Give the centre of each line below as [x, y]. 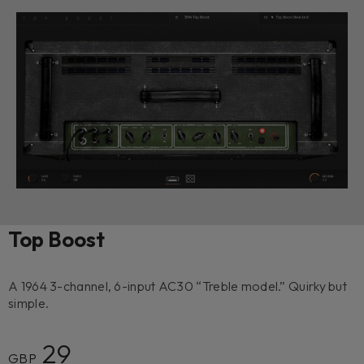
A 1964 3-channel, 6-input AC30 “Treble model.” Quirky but [178, 286]
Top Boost [56, 240]
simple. [29, 303]
